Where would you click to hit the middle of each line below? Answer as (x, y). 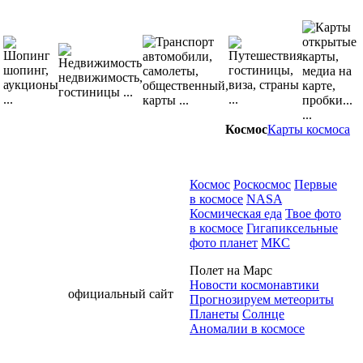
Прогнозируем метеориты (262, 300)
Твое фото (313, 214)
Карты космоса (309, 130)
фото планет (224, 243)
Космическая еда (236, 214)
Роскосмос (262, 185)
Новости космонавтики (254, 285)
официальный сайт (121, 294)
